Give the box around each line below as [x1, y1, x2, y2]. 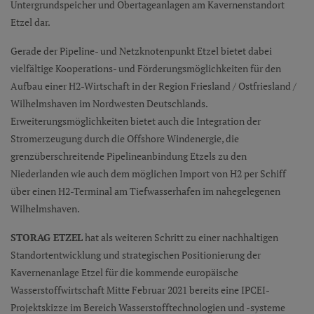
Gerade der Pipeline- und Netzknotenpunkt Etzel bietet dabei [11, 43, 272, 57]
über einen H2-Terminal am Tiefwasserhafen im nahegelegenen [11, 184, 280, 198]
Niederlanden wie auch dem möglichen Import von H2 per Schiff [11, 166, 286, 180]
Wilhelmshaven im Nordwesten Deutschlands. [11, 96, 207, 110]
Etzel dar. [11, 15, 52, 29]
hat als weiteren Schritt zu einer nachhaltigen [83, 230, 278, 244]
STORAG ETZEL [11, 230, 83, 244]
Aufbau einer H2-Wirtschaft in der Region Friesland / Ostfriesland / [11, 78, 296, 93]
